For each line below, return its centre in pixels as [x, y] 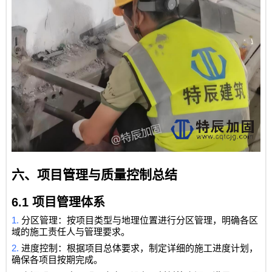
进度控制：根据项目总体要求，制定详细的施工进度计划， [140, 248]
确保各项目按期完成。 [57, 260]
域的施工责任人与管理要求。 [71, 232]
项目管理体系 [69, 202]
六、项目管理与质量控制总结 [95, 175]
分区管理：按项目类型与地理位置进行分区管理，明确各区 [140, 220]
